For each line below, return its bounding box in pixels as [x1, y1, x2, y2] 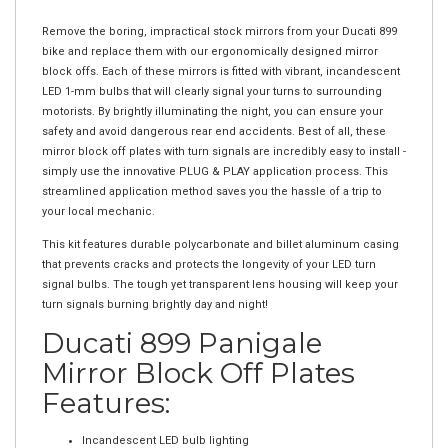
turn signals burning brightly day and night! [42, 277, 268, 290]
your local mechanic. [42, 184, 155, 197]
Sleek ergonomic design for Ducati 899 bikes [82, 433, 323, 446]
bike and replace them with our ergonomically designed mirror [42, 24, 378, 37]
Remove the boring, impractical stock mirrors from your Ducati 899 [42, 4, 397, 17]
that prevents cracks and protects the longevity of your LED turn [42, 237, 376, 250]
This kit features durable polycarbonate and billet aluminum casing [42, 217, 399, 230]
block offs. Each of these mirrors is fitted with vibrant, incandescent [42, 44, 400, 57]
